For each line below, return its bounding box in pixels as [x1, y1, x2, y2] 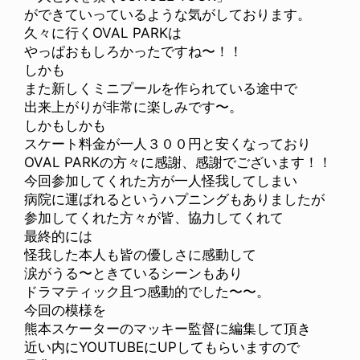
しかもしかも [24, 117, 106, 134]
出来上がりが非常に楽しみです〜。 [24, 99, 243, 116]
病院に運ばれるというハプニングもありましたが [24, 191, 325, 208]
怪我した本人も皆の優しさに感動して [24, 247, 256, 264]
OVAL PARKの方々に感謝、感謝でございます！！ [24, 154, 332, 171]
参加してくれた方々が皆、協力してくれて [24, 210, 284, 227]
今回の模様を [24, 302, 106, 319]
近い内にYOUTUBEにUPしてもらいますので [24, 339, 300, 356]
